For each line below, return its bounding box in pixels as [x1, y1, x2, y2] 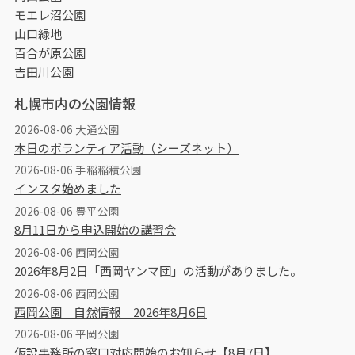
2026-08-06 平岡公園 [14, 326, 120, 342]
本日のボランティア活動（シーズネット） [14, 139, 239, 156]
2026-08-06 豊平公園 [14, 203, 120, 219]
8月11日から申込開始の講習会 [14, 221, 176, 239]
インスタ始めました [14, 180, 121, 197]
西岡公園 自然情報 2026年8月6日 [14, 303, 207, 320]
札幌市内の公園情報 [14, 94, 136, 114]
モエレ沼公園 [14, 6, 86, 24]
